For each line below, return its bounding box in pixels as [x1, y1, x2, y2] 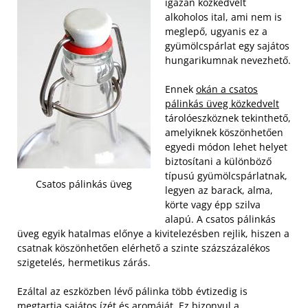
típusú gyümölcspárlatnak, [165, 169, 287, 183]
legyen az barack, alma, [165, 184, 273, 197]
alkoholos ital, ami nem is [165, 10, 282, 24]
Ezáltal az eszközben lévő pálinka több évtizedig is [17, 285, 247, 298]
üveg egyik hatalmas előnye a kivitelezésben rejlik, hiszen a [17, 227, 289, 241]
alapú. [165, 212, 194, 226]
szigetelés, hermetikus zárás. [17, 256, 151, 269]
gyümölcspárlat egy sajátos [165, 39, 289, 53]
